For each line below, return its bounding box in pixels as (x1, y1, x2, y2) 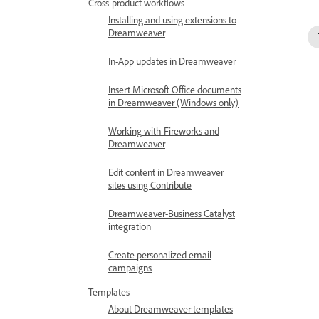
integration (108, 220, 151, 232)
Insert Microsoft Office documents (108, 83, 241, 95)
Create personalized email (108, 249, 211, 261)
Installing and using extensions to (108, 14, 236, 26)
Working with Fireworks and (108, 125, 219, 137)
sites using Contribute (108, 179, 192, 191)
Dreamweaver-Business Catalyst (108, 207, 235, 219)
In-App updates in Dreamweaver (108, 55, 236, 67)
